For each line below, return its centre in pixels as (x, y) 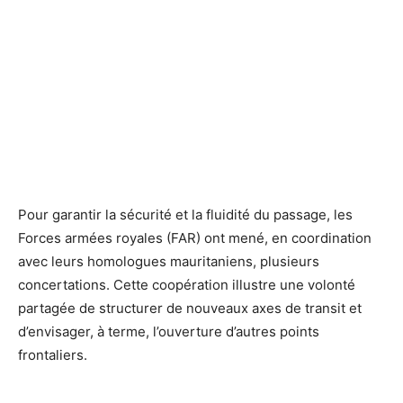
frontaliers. (53, 354)
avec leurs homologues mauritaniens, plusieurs (169, 261)
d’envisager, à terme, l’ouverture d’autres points (169, 331)
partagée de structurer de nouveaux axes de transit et (190, 308)
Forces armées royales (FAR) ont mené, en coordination (195, 237)
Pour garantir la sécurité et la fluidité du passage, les (185, 214)
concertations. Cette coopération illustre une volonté (187, 284)
